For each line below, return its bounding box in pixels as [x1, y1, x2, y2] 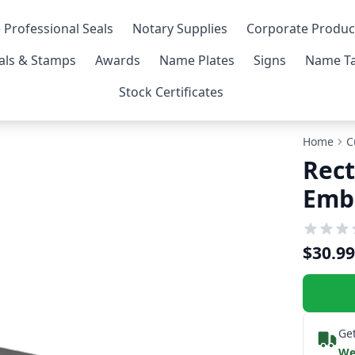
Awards [95, 52, 141, 69]
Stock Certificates [118, 83, 223, 101]
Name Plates [159, 52, 235, 69]
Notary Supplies [132, 20, 227, 37]
